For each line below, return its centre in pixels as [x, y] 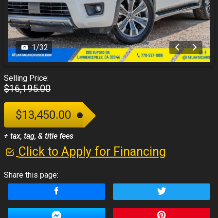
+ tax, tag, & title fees [39, 136]
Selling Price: [26, 78]
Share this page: [31, 175]
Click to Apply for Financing [92, 151]
